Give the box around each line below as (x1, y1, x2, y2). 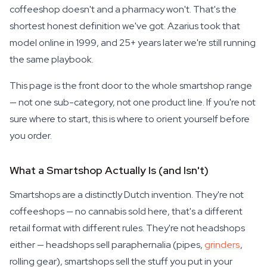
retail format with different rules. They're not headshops (10, 222, 245, 234)
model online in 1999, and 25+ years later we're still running (10, 36, 256, 49)
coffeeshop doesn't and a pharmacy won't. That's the (10, 3, 237, 15)
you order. (10, 129, 52, 142)
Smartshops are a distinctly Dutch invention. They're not (10, 188, 244, 201)
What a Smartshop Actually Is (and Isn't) (10, 163, 209, 177)
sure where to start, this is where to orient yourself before (10, 113, 250, 125)
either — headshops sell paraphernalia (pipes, (10, 238, 204, 251)
